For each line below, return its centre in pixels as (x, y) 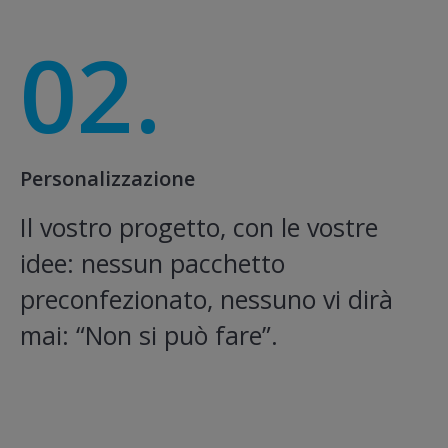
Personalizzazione (107, 179)
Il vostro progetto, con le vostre (199, 227)
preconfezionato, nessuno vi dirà (206, 299)
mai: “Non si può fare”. (149, 335)
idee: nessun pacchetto (152, 263)
